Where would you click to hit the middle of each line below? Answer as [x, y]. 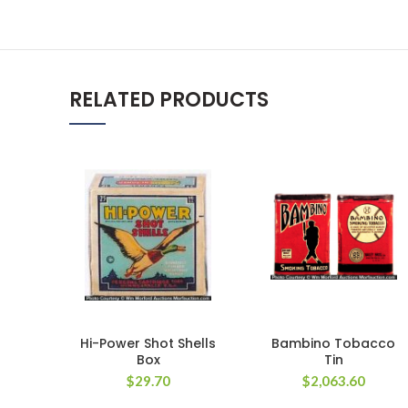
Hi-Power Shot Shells [148, 343]
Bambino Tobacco [334, 343]
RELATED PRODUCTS [169, 100]
